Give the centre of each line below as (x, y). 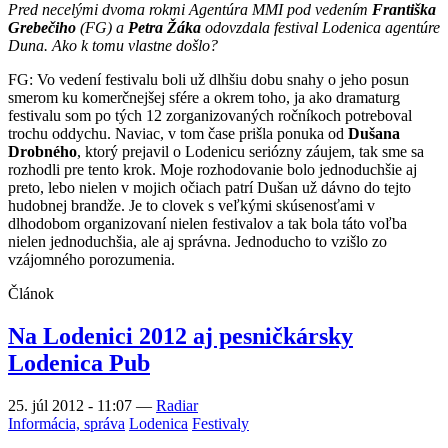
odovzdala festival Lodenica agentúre (320, 28)
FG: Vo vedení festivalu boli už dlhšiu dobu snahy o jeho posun (208, 80)
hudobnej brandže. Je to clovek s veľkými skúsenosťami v (191, 206)
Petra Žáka (164, 28)
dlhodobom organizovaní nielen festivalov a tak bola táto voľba (207, 224)
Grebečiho (42, 28)
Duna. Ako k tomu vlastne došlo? (113, 46)
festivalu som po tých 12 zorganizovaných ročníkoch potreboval (210, 116)
